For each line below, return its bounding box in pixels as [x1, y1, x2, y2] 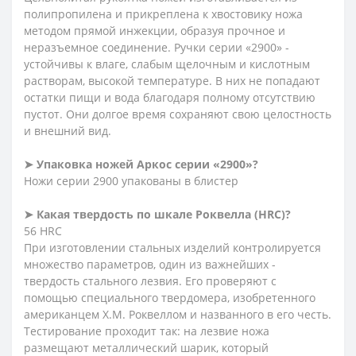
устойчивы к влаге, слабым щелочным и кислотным [24, 56, 310, 72]
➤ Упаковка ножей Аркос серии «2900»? [24, 156, 258, 172]
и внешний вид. [24, 122, 111, 138]
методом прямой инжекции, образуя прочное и [24, 22, 285, 38]
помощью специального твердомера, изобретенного [24, 289, 315, 305]
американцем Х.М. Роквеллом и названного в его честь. [24, 306, 331, 322]
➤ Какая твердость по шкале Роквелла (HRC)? [24, 206, 291, 222]
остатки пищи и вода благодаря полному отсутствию [24, 89, 315, 105]
